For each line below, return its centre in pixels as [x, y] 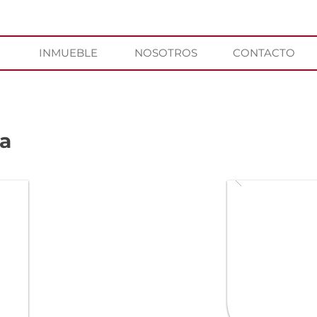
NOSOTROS [166, 53]
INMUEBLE [68, 53]
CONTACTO [264, 53]
